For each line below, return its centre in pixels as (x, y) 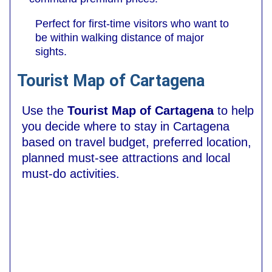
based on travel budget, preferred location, (137, 142)
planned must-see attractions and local (126, 158)
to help (234, 111)
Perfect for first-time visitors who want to (132, 24)
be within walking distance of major (120, 38)
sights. (51, 52)
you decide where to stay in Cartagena (126, 127)
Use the (45, 111)
